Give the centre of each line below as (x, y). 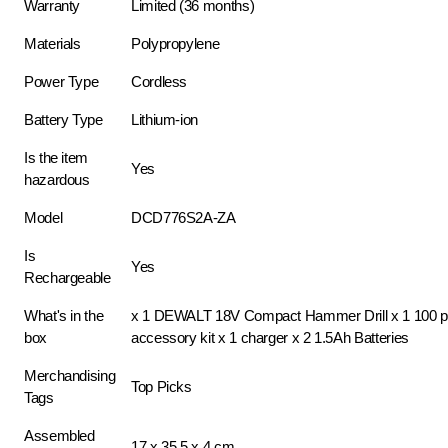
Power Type (61, 81)
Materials (52, 43)
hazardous (57, 179)
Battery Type (63, 119)
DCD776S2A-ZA (183, 217)
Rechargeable (67, 277)
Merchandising (70, 375)
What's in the (64, 315)
